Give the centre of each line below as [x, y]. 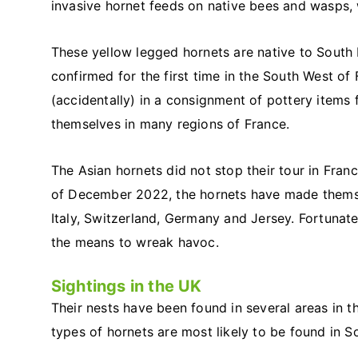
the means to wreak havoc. [135, 243]
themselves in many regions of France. [170, 124]
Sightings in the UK [126, 286]
